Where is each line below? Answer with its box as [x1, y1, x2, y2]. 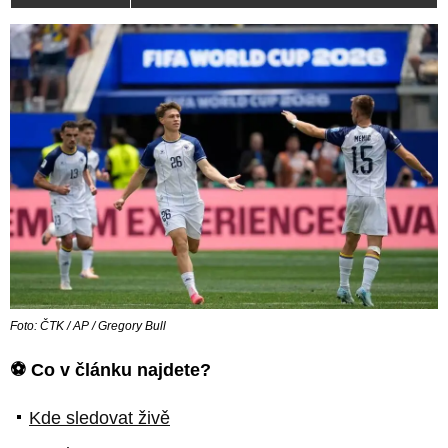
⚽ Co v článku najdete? [10, 360, 211, 381]
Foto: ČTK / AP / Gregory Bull [10, 319, 166, 334]
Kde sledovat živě [29, 408, 170, 429]
